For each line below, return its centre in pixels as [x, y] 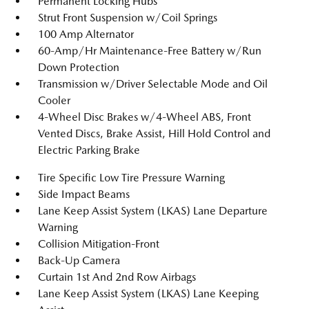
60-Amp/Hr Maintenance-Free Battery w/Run [150, 51]
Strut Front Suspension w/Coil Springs [128, 18]
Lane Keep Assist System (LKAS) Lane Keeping [148, 293]
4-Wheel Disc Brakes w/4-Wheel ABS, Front [144, 117]
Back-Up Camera [79, 260]
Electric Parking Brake [89, 150]
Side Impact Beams [84, 194]
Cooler [54, 100]
